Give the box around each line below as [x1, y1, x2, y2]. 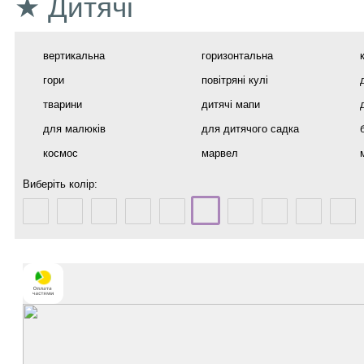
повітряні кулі [201, 74, 268, 86]
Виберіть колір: [23, 178, 97, 190]
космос [43, 147, 78, 159]
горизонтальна [201, 50, 273, 62]
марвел [201, 147, 238, 159]
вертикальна [43, 50, 105, 62]
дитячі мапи [201, 98, 260, 110]
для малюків [43, 123, 106, 135]
